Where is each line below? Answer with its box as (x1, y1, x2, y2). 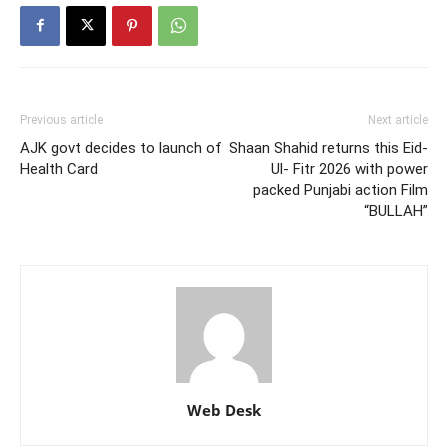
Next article (368, 112, 428, 127)
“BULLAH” (364, 201, 428, 220)
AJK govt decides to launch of (20, 138, 222, 157)
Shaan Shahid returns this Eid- (229, 138, 428, 157)
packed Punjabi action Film (253, 180, 428, 199)
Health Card (20, 159, 98, 178)
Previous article (20, 112, 103, 127)
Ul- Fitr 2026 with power (271, 159, 428, 178)
